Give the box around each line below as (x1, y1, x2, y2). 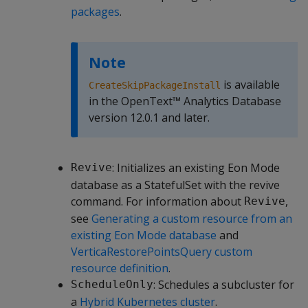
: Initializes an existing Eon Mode (112, 159, 280, 175)
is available (221, 76, 280, 92)
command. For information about (71, 193, 244, 209)
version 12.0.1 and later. (89, 109, 210, 125)
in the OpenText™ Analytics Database (89, 93, 281, 109)
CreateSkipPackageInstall (89, 79, 221, 91)
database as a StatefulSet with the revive (71, 177, 280, 192)
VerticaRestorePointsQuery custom (71, 243, 252, 259)
